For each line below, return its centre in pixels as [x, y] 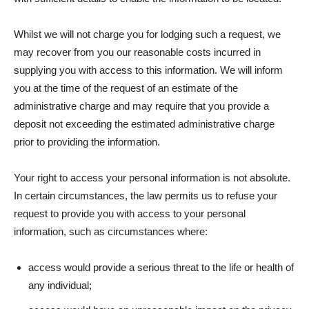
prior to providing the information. [87, 142]
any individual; [60, 285]
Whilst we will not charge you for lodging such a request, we [147, 34]
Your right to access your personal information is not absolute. [152, 178]
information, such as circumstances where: [111, 231]
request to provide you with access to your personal [130, 213]
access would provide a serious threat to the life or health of [161, 267]
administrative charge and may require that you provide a [141, 106]
